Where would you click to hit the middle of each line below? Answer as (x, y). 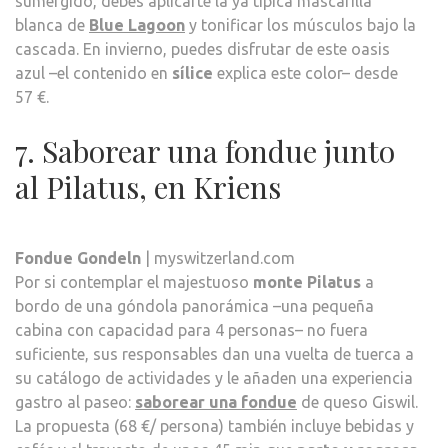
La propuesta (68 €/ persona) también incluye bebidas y (214, 425)
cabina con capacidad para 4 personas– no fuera (191, 329)
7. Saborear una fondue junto (205, 150)
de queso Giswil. (357, 401)
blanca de (52, 24)
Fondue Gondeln (78, 257)
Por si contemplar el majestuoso (134, 281)
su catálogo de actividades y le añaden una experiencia (214, 377)
